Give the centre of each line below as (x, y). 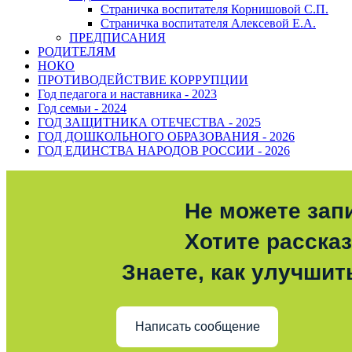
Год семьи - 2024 (82, 108)
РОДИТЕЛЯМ (77, 51)
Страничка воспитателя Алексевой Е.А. (208, 23)
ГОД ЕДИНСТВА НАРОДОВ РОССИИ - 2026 (164, 150)
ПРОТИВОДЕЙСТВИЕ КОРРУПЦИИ (143, 79)
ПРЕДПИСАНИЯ (117, 37)
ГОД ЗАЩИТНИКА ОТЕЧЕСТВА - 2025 (149, 122)
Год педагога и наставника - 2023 (127, 93)
